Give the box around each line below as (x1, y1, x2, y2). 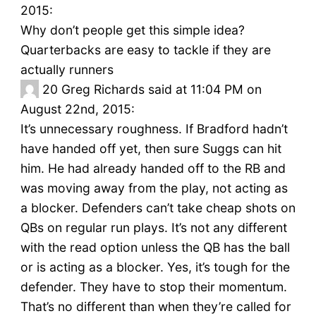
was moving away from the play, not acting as (20, 181, 288, 196)
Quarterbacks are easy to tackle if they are (20, 42, 271, 58)
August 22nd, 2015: (20, 102, 135, 117)
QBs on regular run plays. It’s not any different (20, 220, 287, 236)
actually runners (20, 62, 114, 78)
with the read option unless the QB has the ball (20, 240, 290, 255)
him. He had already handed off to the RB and (20, 161, 286, 176)
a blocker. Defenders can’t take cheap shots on (20, 200, 296, 216)
